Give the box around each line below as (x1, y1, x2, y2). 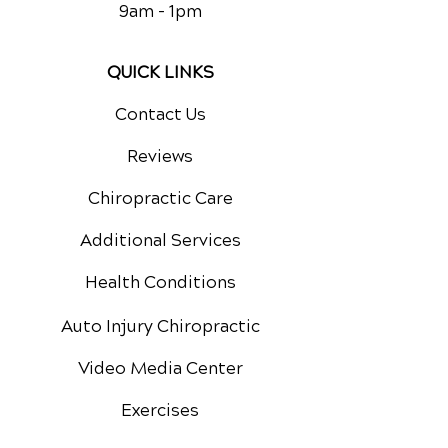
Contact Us (114, 104, 206, 125)
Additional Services (79, 230, 241, 251)
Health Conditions (84, 272, 236, 293)
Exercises (121, 400, 199, 421)
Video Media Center (77, 358, 243, 379)
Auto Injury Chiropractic (60, 316, 260, 337)
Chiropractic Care (87, 188, 233, 209)
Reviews (127, 146, 193, 167)
